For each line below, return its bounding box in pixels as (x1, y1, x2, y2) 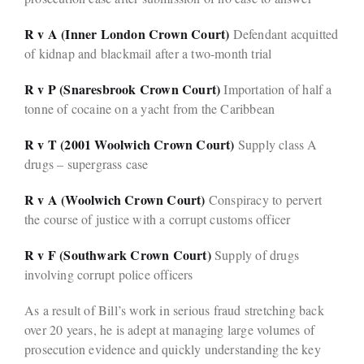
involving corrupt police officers (24, 266, 193, 284)
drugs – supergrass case (24, 155, 149, 173)
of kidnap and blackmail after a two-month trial (24, 45, 272, 63)
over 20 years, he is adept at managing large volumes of (24, 321, 315, 339)
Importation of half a (220, 80, 332, 98)
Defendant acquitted (229, 25, 339, 43)
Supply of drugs (210, 246, 300, 264)
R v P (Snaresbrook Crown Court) (24, 80, 221, 99)
